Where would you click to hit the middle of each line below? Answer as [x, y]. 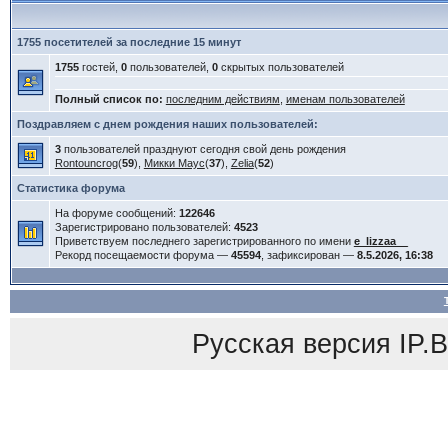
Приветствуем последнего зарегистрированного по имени [204, 241]
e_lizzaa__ [380, 241]
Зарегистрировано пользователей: [144, 227]
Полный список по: [108, 99]
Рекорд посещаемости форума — [142, 255]
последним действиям [222, 99]
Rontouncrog [86, 163]
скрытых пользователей [280, 67]
